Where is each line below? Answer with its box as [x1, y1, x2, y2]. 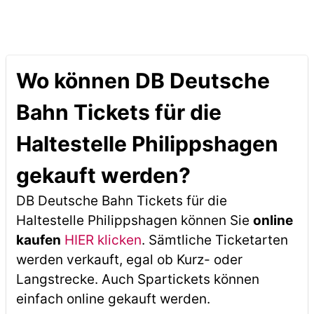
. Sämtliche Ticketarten [141, 232, 288, 248]
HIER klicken [64, 232, 142, 248]
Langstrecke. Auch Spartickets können [15, 271, 259, 287]
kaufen [15, 232, 61, 248]
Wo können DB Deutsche [15, 68, 270, 93]
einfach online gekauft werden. [15, 291, 210, 307]
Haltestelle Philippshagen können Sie [15, 212, 253, 228]
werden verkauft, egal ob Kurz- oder [15, 252, 243, 268]
